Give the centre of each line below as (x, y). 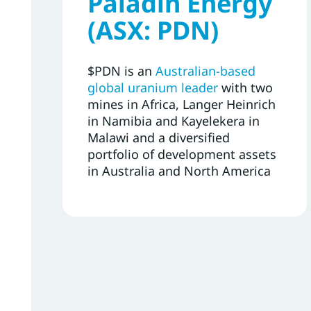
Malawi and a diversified (159, 137)
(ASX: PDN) (153, 30)
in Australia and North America (181, 170)
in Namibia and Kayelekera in (174, 120)
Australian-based (205, 70)
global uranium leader (153, 87)
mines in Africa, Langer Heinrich (182, 104)
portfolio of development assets (182, 154)
